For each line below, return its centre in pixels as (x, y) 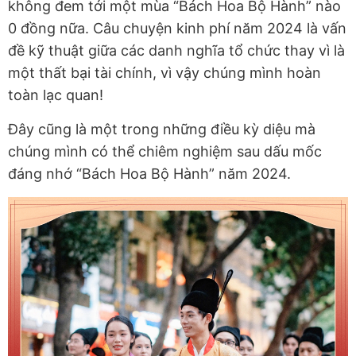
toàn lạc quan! (56, 95)
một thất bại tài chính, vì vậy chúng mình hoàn (164, 73)
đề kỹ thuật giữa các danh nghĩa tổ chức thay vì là (176, 51)
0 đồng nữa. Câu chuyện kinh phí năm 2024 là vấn (177, 29)
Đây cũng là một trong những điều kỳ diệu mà (162, 130)
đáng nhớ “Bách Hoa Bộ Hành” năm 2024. (149, 174)
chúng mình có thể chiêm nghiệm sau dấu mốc (165, 152)
